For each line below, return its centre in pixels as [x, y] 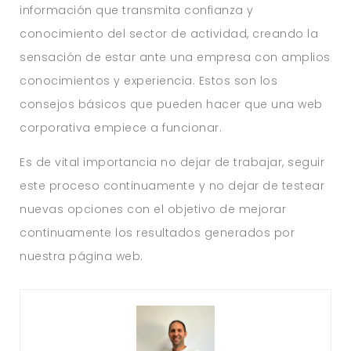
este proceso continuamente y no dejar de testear [172, 185]
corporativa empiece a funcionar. [121, 127]
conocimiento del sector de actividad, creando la [169, 33]
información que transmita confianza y [137, 10]
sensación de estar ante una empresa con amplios [175, 57]
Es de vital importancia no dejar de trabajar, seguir [172, 162]
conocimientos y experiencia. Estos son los [149, 80]
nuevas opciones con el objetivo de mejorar [153, 209]
